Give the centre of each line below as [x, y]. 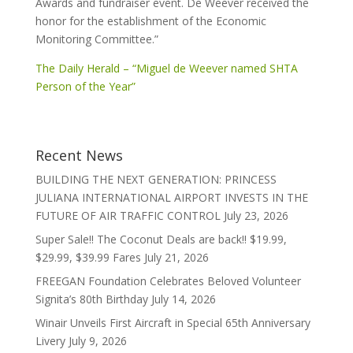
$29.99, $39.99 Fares [88, 257]
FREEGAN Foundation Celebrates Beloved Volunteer [168, 281]
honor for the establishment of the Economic [150, 21]
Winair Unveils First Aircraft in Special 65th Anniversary [173, 323]
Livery [50, 341]
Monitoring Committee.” [97, 39]
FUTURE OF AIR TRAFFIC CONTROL [128, 216]
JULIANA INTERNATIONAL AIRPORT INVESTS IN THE [171, 197]
